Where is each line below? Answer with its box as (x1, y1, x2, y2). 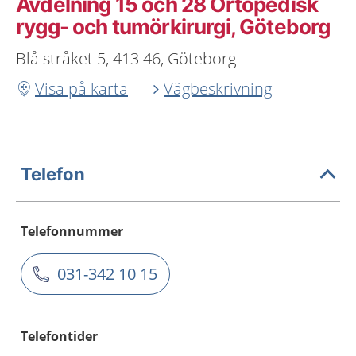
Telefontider (21, 327, 98, 345)
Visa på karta (35, 78, 128, 99)
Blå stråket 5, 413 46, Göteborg (16, 48, 236, 69)
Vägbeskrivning (164, 78, 272, 99)
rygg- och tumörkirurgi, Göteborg (16, 14, 331, 39)
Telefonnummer (21, 222, 123, 240)
